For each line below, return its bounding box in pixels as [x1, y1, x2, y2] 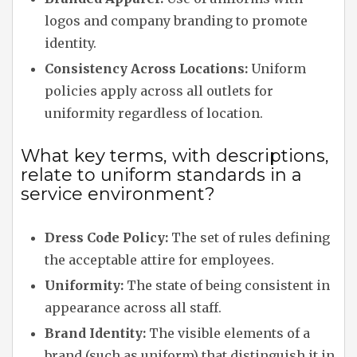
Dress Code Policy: [45, 229, 168, 245]
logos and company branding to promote [45, 13, 308, 29]
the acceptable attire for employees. [45, 252, 274, 268]
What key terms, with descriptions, [21, 145, 329, 167]
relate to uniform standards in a [21, 164, 302, 186]
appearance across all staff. [45, 300, 222, 316]
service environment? [21, 183, 215, 205]
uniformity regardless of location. [45, 105, 263, 121]
